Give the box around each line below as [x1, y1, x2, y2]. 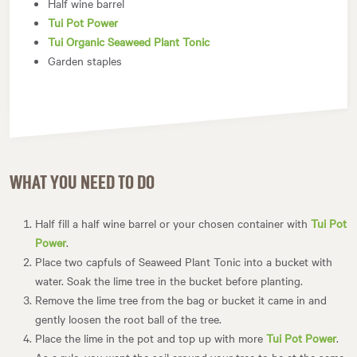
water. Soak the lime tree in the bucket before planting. [35, 272, 303, 288]
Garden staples [48, 52, 122, 69]
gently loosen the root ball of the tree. [35, 310, 222, 327]
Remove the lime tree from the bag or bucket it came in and [35, 291, 327, 308]
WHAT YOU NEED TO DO [10, 173, 155, 193]
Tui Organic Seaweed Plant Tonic [48, 33, 210, 49]
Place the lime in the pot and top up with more [35, 329, 266, 346]
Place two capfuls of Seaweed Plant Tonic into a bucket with [35, 253, 332, 269]
